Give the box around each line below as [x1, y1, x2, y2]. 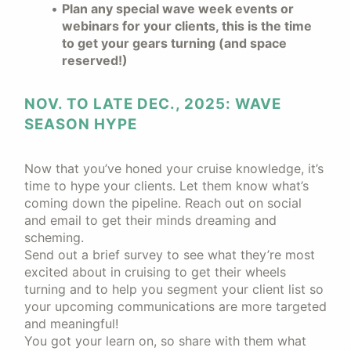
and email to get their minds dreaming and [24, 212, 277, 228]
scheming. [24, 230, 88, 245]
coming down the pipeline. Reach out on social [24, 195, 302, 211]
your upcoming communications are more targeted [24, 299, 327, 314]
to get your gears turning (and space [62, 35, 287, 51]
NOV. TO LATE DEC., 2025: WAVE [24, 95, 281, 113]
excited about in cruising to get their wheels [24, 264, 286, 280]
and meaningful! [24, 316, 118, 331]
